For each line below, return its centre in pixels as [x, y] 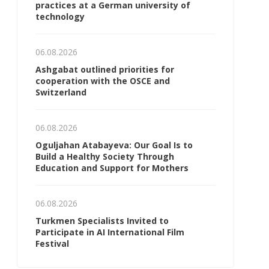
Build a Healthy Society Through [105, 156]
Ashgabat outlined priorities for [105, 69]
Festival [52, 243]
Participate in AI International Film [110, 232]
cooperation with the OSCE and [103, 81]
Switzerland [61, 92]
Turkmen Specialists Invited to [102, 221]
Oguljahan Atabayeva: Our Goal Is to [114, 145]
